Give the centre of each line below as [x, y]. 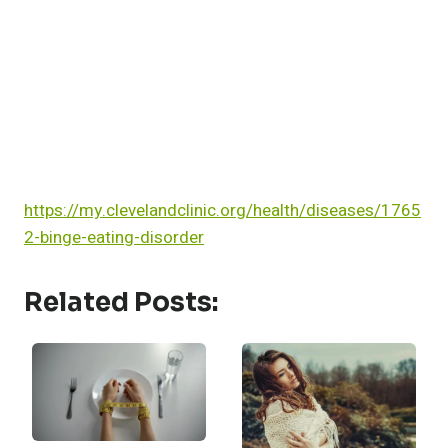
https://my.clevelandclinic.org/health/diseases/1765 [222, 211]
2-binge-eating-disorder [114, 238]
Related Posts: [121, 303]
